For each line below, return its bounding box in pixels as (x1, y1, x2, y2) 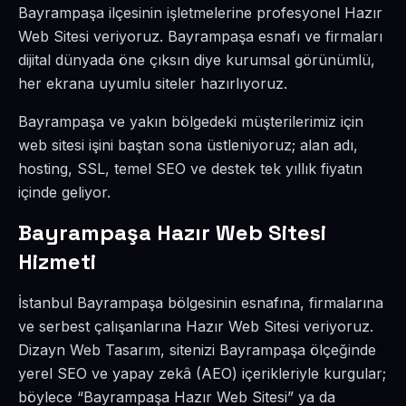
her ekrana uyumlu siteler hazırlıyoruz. (18, 74, 287, 92)
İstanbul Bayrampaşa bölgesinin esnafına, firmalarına (18, 294, 383, 312)
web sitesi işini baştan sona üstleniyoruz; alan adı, (18, 136, 358, 154)
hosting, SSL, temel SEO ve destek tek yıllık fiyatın (18, 159, 362, 178)
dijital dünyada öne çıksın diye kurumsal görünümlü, (18, 51, 375, 69)
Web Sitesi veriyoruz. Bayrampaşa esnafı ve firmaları (18, 27, 382, 45)
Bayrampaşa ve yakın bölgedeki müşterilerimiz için (18, 112, 363, 130)
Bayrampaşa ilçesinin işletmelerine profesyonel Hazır (18, 4, 382, 22)
